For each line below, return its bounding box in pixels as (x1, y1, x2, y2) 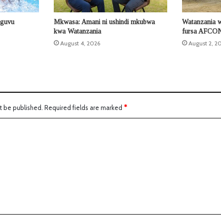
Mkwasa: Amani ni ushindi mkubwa (53, 18, 155, 26)
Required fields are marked (44, 103, 124, 111)
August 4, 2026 (60, 39, 100, 47)
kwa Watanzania (53, 27, 101, 35)
